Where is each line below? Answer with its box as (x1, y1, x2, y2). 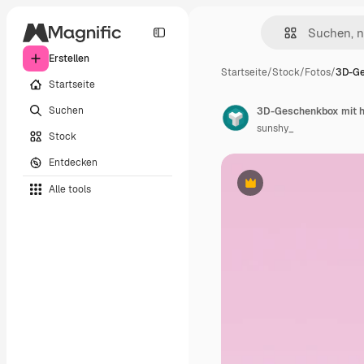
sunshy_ (257, 122, 294, 135)
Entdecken (49, 155, 97, 169)
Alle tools (49, 182, 91, 196)
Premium (249, 182, 292, 196)
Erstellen (49, 52, 89, 65)
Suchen (49, 103, 84, 117)
